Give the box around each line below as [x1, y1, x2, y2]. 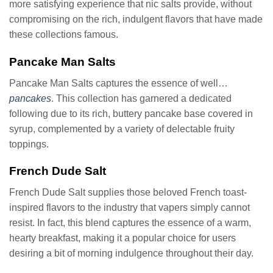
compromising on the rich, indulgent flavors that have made [9, 14, 263, 25]
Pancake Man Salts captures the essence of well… [9, 77, 228, 88]
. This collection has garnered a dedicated [51, 93, 232, 104]
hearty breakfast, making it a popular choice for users [9, 233, 236, 244]
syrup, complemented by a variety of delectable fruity [9, 123, 235, 134]
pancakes [9, 93, 51, 104]
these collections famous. [9, 29, 118, 40]
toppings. [9, 138, 49, 149]
